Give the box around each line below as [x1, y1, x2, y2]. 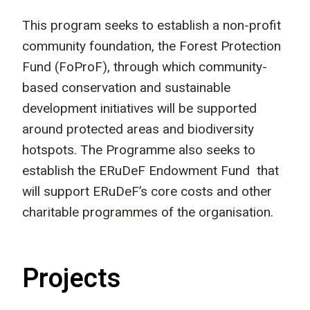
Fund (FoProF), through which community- [22, 59, 267, 75]
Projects [22, 259, 120, 298]
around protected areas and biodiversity [22, 121, 254, 137]
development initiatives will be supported [22, 100, 257, 116]
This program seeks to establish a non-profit [22, 17, 281, 33]
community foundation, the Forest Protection [22, 38, 281, 54]
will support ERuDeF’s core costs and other [22, 183, 272, 199]
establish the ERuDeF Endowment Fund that [22, 163, 279, 179]
